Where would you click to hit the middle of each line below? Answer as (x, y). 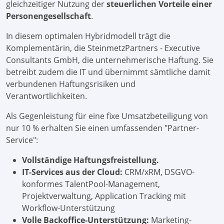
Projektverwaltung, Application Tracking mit (104, 196)
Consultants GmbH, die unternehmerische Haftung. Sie (110, 60)
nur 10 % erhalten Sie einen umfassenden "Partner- (102, 128)
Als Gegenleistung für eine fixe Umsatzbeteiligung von (107, 116)
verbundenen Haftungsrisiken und (71, 84)
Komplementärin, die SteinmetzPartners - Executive (103, 48)
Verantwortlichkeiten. (46, 96)
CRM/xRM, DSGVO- (159, 172)
